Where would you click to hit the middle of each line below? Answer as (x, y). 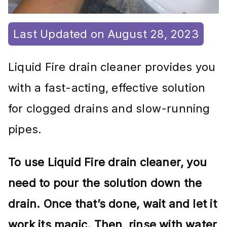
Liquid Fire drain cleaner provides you (112, 67)
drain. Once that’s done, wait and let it (112, 203)
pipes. (25, 129)
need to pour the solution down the (105, 183)
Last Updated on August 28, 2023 (106, 34)
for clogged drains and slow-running (109, 108)
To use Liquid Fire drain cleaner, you (108, 162)
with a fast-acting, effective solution (107, 87)
